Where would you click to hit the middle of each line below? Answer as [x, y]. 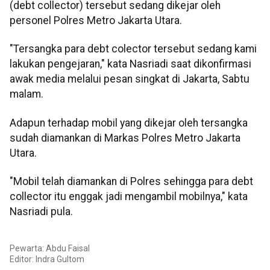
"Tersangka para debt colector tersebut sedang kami [133, 49]
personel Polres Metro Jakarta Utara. [96, 20]
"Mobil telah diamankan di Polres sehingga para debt [131, 182]
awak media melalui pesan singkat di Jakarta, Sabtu [130, 79]
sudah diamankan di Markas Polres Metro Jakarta [125, 138]
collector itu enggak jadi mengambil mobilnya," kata [129, 197]
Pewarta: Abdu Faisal [50, 248]
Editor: [23, 259]
